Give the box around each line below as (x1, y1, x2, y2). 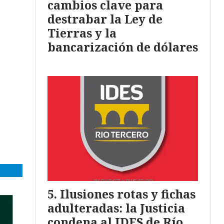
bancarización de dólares (47, 39, 198, 55)
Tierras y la (47, 25, 116, 41)
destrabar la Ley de (47, 11, 162, 27)
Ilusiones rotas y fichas (60, 185, 195, 202)
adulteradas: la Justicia (47, 199, 185, 216)
